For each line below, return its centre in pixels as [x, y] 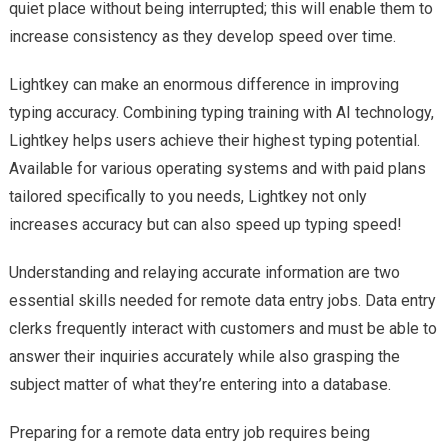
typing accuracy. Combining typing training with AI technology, [221, 112]
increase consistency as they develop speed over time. [202, 36]
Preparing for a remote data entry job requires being [189, 432]
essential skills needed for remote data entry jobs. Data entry [222, 300]
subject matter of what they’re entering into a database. [199, 384]
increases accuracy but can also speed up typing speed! [205, 224]
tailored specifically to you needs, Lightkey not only [187, 196]
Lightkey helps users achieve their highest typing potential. [214, 140]
